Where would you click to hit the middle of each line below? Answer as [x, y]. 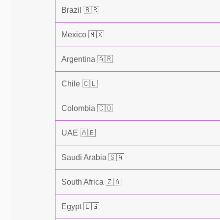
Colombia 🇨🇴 [87, 108]
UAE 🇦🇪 [79, 133]
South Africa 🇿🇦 [91, 182]
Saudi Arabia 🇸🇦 [93, 157]
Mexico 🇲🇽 [83, 35]
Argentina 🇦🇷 [87, 59]
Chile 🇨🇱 [80, 84]
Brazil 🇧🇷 [80, 10]
